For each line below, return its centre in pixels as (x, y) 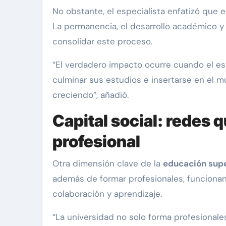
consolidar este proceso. (102, 42)
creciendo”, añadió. (91, 95)
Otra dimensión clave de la (108, 164)
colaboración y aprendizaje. (107, 194)
